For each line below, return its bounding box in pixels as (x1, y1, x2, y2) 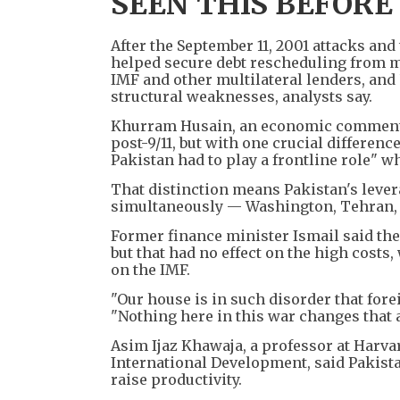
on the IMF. (111, 260, 190, 279)
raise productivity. (111, 370, 242, 388)
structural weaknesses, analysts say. (111, 87, 372, 105)
